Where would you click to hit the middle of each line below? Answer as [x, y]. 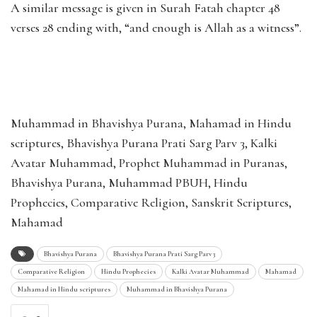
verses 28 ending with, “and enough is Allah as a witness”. [156, 27]
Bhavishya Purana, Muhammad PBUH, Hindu [129, 182]
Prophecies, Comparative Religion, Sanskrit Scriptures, [151, 202]
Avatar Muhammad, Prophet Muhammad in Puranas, [149, 162]
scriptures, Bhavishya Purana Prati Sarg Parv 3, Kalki [144, 143]
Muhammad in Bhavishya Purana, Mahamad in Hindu [151, 123]
